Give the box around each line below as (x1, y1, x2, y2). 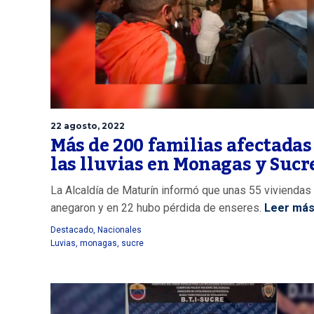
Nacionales (97, 224, 142, 235)
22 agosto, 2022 (50, 120, 125, 131)
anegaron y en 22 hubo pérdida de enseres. (50, 200, 261, 214)
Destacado (50, 224, 93, 235)
